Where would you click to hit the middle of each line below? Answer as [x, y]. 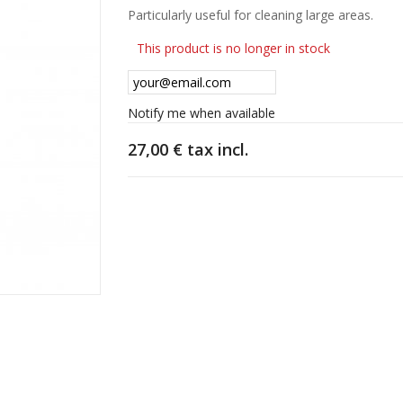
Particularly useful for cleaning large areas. [250, 15]
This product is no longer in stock [233, 48]
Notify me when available [201, 113]
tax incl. [215, 149]
